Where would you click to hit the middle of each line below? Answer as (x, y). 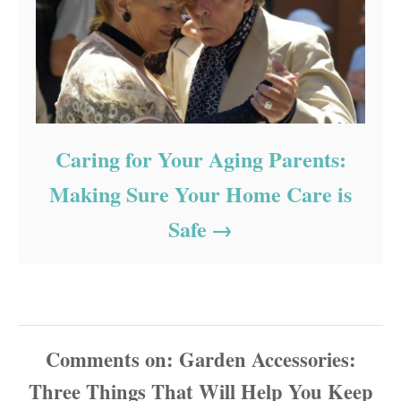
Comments (92, 359)
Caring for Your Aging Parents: (200, 158)
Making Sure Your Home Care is (200, 193)
